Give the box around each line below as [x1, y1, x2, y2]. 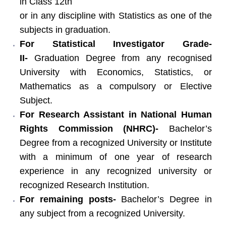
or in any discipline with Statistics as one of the [20, 10, 212, 21]
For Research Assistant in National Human [20, 109, 212, 120]
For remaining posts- [20, 194, 122, 204]
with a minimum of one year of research [20, 151, 212, 162]
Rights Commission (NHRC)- [20, 123, 159, 134]
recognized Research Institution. [20, 180, 149, 190]
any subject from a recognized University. [20, 208, 185, 218]
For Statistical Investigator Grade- [20, 38, 212, 49]
